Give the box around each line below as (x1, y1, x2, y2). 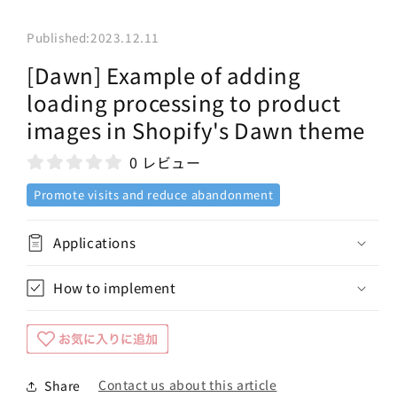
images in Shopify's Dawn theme (27, 113, 366, 145)
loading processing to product (27, 86, 341, 118)
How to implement (53, 277, 176, 297)
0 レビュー (129, 151, 201, 173)
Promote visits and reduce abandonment (34, 185, 274, 203)
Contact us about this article (98, 376, 277, 394)
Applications (53, 232, 136, 252)
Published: (27, 27, 90, 46)
